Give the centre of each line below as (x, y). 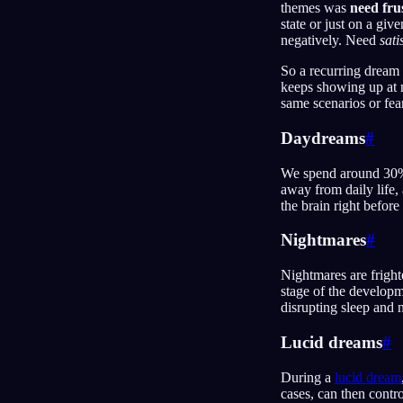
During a (308, 377)
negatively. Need (330, 40)
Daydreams (323, 138)
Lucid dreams (331, 342)
